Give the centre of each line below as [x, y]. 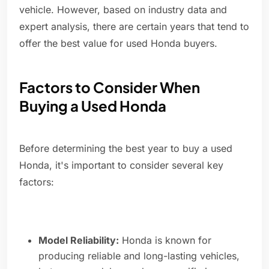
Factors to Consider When [110, 87]
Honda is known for [165, 240]
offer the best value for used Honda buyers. [118, 44]
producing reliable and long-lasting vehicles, [139, 256]
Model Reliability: [79, 240]
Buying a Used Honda [93, 106]
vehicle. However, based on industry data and [123, 10]
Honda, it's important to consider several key [121, 165]
